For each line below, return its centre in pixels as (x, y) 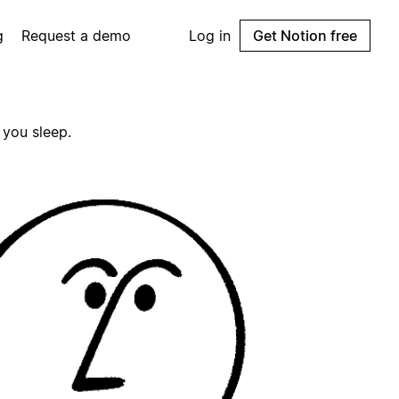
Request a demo (77, 36)
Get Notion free (305, 36)
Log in (210, 36)
